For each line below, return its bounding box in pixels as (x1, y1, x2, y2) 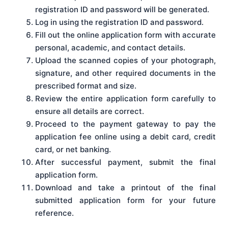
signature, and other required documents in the (35, 68, 216, 78)
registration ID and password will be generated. (35, 5, 209, 15)
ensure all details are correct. (35, 106, 144, 117)
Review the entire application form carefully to (35, 94, 216, 104)
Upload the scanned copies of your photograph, (35, 55, 216, 66)
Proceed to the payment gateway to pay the (35, 119, 216, 129)
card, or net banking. (35, 145, 111, 155)
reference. (35, 208, 74, 218)
